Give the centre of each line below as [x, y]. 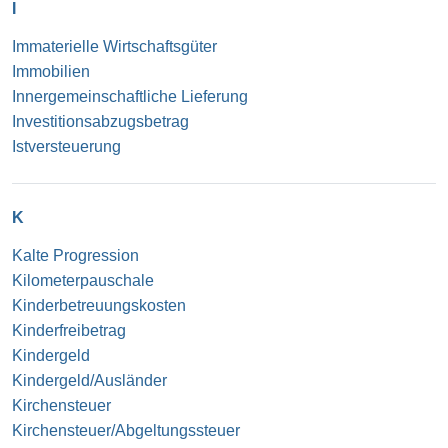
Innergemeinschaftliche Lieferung [130, 96]
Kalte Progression [75, 255]
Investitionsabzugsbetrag [100, 121]
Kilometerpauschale [83, 280]
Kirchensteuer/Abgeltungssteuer [126, 430]
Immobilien [51, 71]
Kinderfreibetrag [69, 330]
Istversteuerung [66, 146]
